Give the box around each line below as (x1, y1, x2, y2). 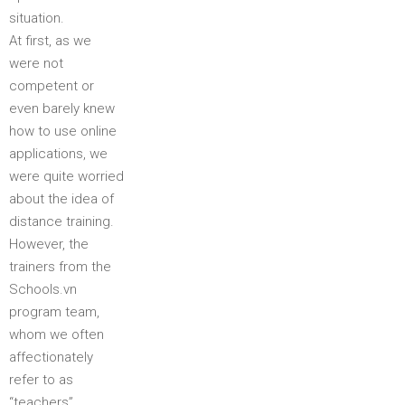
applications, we (9, 146, 108, 162)
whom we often (9, 326, 104, 343)
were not (9, 55, 63, 71)
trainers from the (9, 259, 111, 275)
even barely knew (9, 100, 115, 117)
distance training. (9, 213, 114, 230)
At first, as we (9, 33, 91, 49)
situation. (9, 10, 64, 26)
